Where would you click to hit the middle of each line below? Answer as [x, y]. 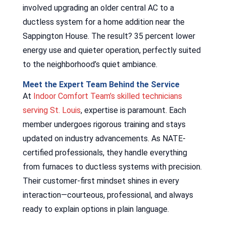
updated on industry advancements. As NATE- [104, 138]
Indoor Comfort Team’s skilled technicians [107, 96]
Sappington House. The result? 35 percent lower [109, 36]
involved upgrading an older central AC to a [98, 8]
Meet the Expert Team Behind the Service [101, 84]
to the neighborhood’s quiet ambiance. [90, 64]
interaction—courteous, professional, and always [108, 195]
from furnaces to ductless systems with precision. [112, 166]
